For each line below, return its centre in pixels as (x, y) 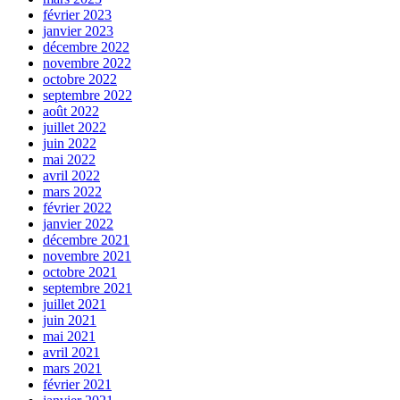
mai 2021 (69, 337)
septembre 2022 (87, 96)
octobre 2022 (80, 79)
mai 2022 (69, 160)
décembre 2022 (86, 47)
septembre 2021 (87, 288)
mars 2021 (72, 369)
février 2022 (77, 208)
